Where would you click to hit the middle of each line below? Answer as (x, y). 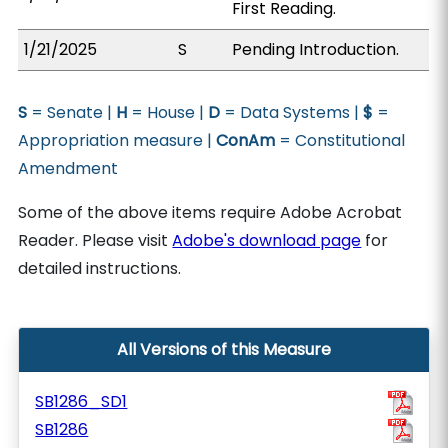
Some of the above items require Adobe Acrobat (210, 212)
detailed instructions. (100, 268)
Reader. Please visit (95, 240)
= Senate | (72, 112)
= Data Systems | (292, 112)
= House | (168, 112)
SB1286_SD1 (81, 401)
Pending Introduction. (316, 49)
